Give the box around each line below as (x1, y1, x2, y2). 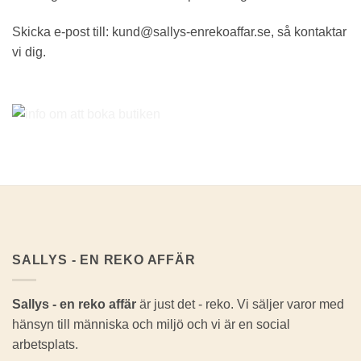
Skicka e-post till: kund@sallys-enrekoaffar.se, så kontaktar (12, 25, 346, 39)
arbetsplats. (12, 337, 78, 351)
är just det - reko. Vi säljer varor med (136, 297, 344, 311)
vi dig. (12, 45, 46, 60)
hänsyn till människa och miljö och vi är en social (12, 317, 290, 331)
